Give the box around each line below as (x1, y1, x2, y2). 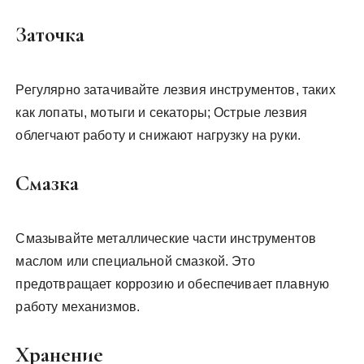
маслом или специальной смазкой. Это (15, 254, 255, 268)
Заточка (15, 21, 85, 48)
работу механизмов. (15, 300, 141, 314)
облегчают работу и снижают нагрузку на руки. (15, 128, 301, 142)
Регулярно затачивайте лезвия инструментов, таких (15, 83, 336, 97)
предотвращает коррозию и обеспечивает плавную (15, 277, 330, 291)
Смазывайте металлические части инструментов (15, 232, 316, 245)
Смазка (15, 170, 80, 197)
